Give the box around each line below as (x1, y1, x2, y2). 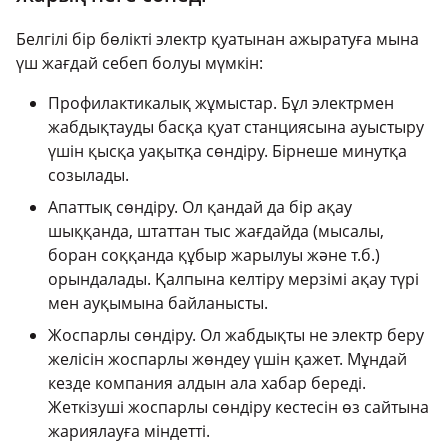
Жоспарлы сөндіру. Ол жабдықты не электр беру (48, 324, 424, 347)
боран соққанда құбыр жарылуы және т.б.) (48, 244, 380, 267)
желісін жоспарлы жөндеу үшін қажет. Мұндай (48, 348, 407, 371)
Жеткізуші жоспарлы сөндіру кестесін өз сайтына (48, 396, 429, 419)
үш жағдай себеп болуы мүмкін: (16, 52, 263, 75)
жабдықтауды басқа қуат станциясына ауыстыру (48, 116, 424, 139)
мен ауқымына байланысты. (48, 292, 268, 315)
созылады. (48, 164, 129, 187)
